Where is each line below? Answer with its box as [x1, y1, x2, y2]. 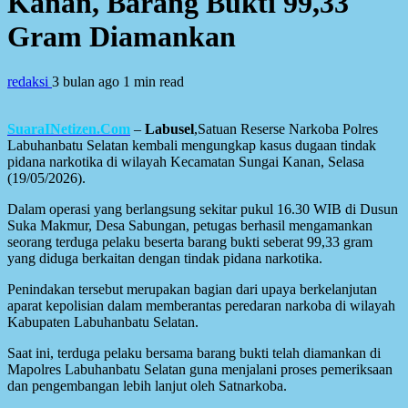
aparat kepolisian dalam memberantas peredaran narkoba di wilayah [7, 297, 395, 313]
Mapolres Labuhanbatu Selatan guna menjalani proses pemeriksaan [7, 361, 393, 377]
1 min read [123, 73, 184, 89]
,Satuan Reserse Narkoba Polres [194, 120, 378, 137]
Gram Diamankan [7, 20, 236, 54]
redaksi [7, 73, 52, 89]
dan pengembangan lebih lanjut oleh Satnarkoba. [7, 377, 287, 393]
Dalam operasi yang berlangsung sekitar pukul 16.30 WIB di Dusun [7, 200, 398, 217]
